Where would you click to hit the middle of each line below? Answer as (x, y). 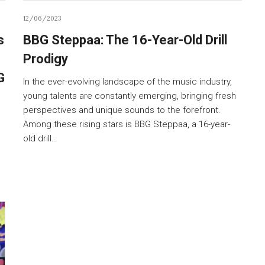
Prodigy (46, 59)
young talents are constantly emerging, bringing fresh (130, 96)
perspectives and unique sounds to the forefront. (122, 110)
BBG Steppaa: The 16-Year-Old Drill (125, 40)
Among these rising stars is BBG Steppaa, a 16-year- (127, 124)
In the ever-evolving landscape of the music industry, (127, 81)
